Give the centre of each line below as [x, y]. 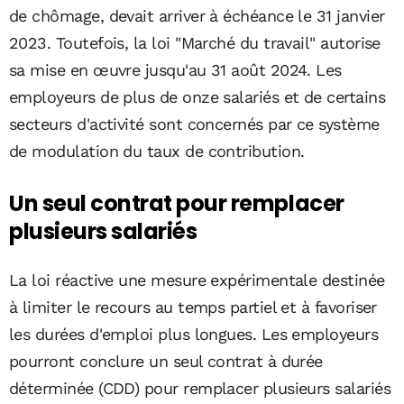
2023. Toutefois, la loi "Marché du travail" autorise [195, 43]
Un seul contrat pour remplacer [177, 203]
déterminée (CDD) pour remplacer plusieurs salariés [200, 388]
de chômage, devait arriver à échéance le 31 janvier [197, 16]
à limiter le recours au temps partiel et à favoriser [193, 307]
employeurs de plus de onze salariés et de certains [197, 97]
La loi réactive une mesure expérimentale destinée [197, 280]
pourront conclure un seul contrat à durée [166, 361]
